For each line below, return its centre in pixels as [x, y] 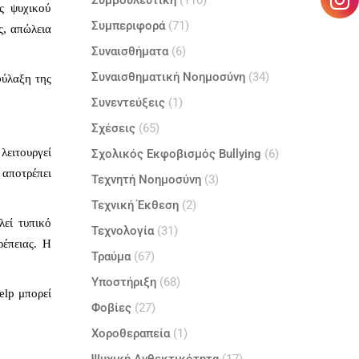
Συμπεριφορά [128, 26]
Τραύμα [111, 256]
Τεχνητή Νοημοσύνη [146, 179]
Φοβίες [111, 308]
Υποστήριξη [123, 282]
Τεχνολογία [122, 231]
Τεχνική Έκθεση [135, 205]
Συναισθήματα [129, 51]
